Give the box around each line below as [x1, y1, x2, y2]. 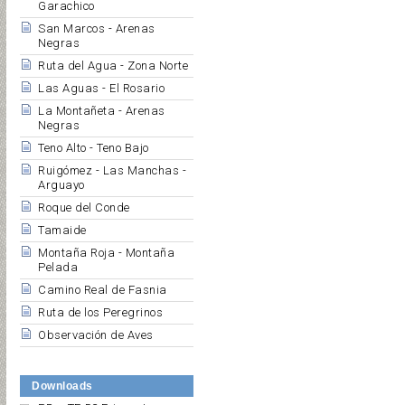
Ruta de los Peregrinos [38, 306, 163, 319]
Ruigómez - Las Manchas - [38, 164, 186, 177]
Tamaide [38, 223, 87, 237]
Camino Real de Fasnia [38, 283, 167, 297]
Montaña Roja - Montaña [38, 246, 174, 259]
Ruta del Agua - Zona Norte [38, 59, 188, 72]
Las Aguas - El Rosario [38, 81, 165, 95]
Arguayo [38, 178, 85, 192]
